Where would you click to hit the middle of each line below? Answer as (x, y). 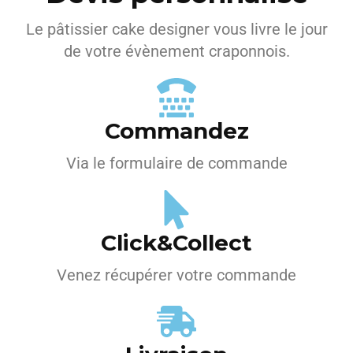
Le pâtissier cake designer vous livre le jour (176, 29)
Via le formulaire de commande (176, 163)
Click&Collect (176, 243)
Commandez (176, 131)
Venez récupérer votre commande (176, 275)
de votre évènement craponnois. (176, 51)
